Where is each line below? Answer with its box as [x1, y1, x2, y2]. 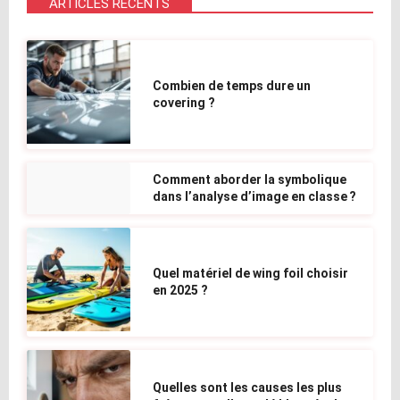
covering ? [153, 95, 216, 110]
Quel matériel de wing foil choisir [153, 266, 349, 281]
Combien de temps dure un [153, 78, 312, 93]
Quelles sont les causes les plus [153, 379, 343, 395]
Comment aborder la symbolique [153, 171, 347, 187]
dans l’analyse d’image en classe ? [153, 188, 357, 204]
